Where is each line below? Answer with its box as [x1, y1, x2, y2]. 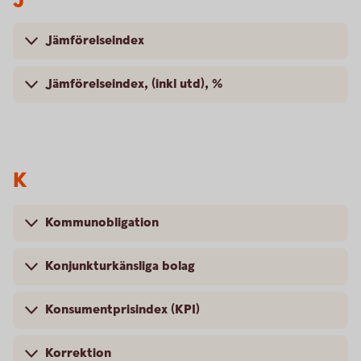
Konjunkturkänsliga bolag [45, 258, 195, 275]
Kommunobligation [45, 214, 159, 231]
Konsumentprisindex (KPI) [45, 301, 200, 318]
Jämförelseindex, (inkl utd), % [45, 76, 222, 93]
